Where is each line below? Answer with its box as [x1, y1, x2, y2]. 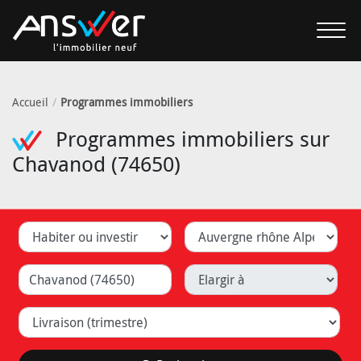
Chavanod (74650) [12, 149, 180, 178]
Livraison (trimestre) [18, 306, 133, 325]
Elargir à [184, 263, 230, 282]
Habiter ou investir [18, 221, 123, 239]
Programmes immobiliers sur [50, 124, 330, 153]
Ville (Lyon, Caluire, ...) [18, 263, 144, 282]
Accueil [12, 93, 48, 110]
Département [184, 221, 260, 239]
